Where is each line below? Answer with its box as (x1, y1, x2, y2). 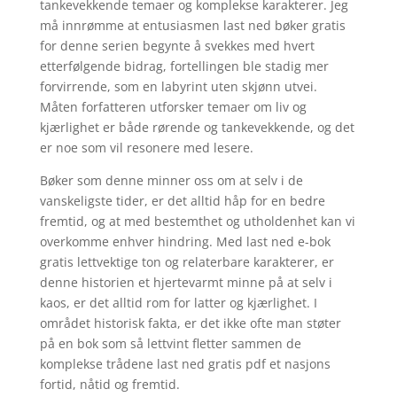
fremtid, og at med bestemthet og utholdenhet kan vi (39, 213, 355, 230)
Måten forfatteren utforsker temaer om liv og (39, 98, 307, 115)
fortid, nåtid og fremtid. (39, 376, 180, 393)
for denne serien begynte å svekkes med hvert (39, 37, 315, 54)
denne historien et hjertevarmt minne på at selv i (39, 274, 332, 291)
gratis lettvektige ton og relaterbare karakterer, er (39, 253, 334, 270)
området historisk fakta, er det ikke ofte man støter (39, 315, 341, 331)
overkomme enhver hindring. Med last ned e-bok (39, 233, 331, 250)
